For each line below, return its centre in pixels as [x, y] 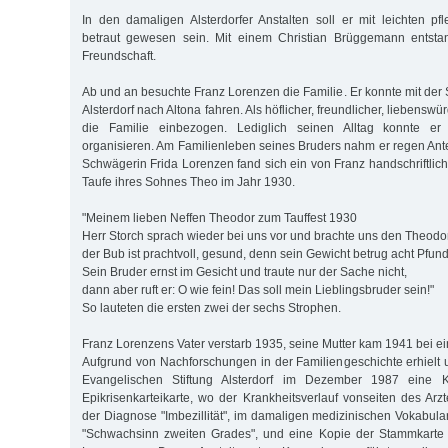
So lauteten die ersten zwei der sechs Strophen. [211, 308]
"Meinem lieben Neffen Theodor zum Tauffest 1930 [219, 218]
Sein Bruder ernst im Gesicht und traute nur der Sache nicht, [244, 272]
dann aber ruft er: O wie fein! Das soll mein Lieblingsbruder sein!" [258, 290]
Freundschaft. [119, 56]
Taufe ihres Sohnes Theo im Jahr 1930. [188, 182]
